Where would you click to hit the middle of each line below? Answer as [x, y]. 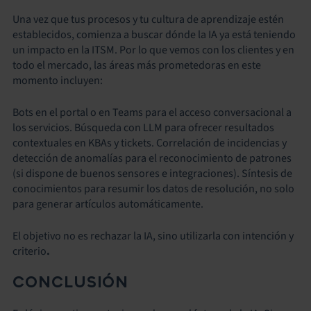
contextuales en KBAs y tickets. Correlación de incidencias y [150, 143]
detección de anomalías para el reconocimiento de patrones [152, 158]
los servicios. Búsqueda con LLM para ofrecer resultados [143, 128]
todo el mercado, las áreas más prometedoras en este [137, 65]
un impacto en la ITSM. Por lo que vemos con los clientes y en [153, 50]
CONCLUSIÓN [71, 282]
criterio [30, 251]
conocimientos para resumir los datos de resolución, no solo [153, 189]
